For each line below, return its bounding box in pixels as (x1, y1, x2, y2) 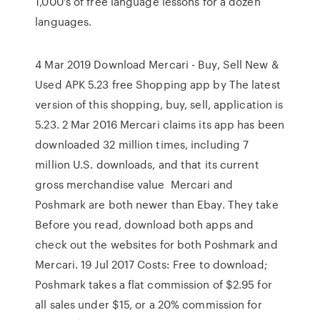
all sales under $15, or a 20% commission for (35, 296, 262, 312)
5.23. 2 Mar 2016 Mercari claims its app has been (35, 116, 285, 132)
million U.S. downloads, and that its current (35, 156, 259, 172)
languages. (35, 14, 92, 29)
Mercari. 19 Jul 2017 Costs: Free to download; (35, 256, 268, 272)
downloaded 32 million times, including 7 (35, 136, 249, 152)
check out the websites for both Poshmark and (35, 236, 278, 252)
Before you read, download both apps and (35, 216, 254, 232)
